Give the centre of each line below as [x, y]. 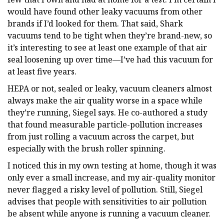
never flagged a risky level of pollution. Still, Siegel [105, 189]
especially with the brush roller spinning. [86, 148]
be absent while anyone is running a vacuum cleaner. [109, 213]
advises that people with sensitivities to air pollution [107, 201]
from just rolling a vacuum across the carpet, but [101, 136]
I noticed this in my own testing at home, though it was [112, 165]
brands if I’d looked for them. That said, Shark [95, 23]
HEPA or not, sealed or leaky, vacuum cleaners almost [110, 88]
